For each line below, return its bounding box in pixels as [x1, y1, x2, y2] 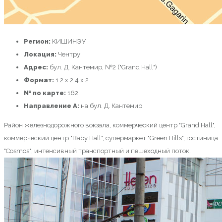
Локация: [24, 51, 58, 58]
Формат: [24, 76, 55, 84]
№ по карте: [24, 89, 67, 97]
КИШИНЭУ [52, 38, 86, 45]
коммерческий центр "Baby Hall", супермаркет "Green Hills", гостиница [4, 134, 218, 142]
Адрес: [24, 63, 50, 71]
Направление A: [24, 102, 81, 110]
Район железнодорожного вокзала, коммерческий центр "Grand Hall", [4, 121, 216, 129]
